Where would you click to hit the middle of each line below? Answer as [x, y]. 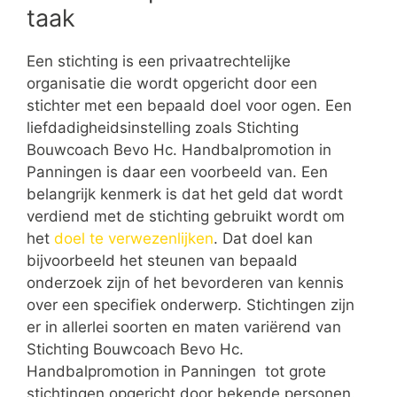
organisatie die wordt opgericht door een [172, 84]
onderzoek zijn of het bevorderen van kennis [185, 283]
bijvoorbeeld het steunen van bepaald [162, 261]
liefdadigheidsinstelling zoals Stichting [163, 128]
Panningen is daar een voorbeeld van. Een [177, 172]
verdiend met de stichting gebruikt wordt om [186, 217]
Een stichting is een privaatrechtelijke [159, 62]
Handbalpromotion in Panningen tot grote [176, 372]
